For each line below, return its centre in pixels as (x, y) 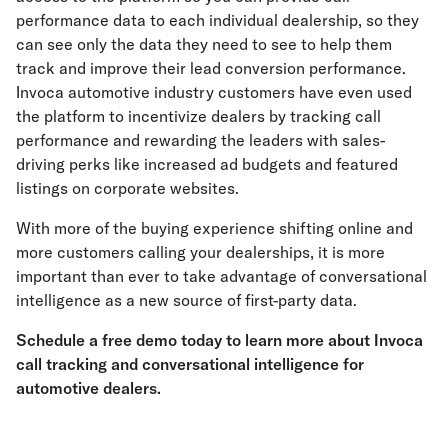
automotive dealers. (92, 388)
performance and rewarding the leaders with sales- (200, 140)
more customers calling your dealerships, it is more (200, 252)
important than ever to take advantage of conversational (221, 276)
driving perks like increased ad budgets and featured (207, 164)
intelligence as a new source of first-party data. (188, 300)
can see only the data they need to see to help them (204, 44)
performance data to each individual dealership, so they (217, 20)
